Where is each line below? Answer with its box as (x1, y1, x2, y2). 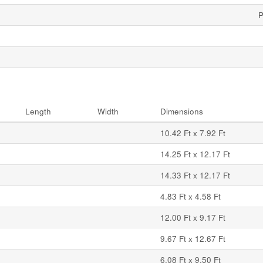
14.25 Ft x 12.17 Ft (160, 149, 230, 160)
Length (25, 106, 51, 117)
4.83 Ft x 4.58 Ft (160, 191, 221, 202)
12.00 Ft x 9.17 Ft (160, 212, 225, 223)
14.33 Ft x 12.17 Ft (160, 170, 230, 181)
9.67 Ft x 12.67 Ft (160, 233, 225, 244)
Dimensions (160, 106, 203, 117)
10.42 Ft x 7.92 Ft (160, 127, 225, 139)
